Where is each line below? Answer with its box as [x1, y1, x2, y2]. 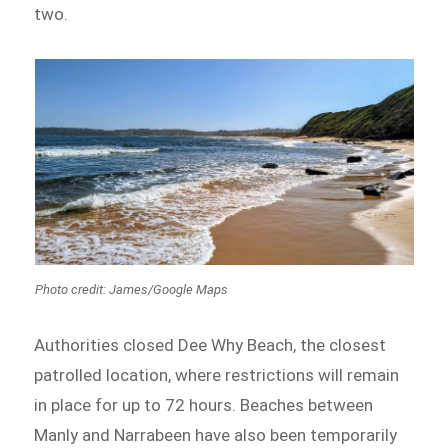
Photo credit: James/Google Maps [34, 282, 228, 297]
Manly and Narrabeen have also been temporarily [34, 425, 398, 445]
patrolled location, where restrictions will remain [34, 365, 400, 385]
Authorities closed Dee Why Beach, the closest [34, 335, 387, 355]
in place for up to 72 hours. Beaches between [34, 395, 374, 415]
